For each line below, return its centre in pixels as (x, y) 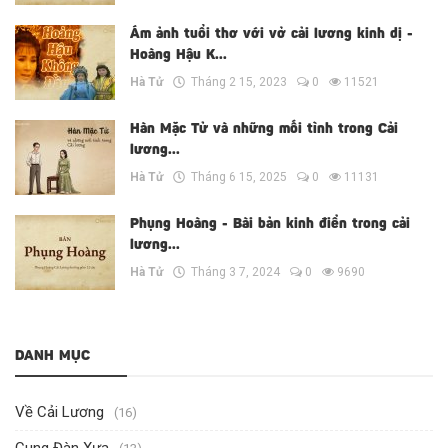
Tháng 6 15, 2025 (236, 177)
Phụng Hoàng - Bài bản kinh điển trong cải (270, 225)
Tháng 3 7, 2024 (232, 272)
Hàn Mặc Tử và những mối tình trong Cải (264, 130)
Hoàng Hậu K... (178, 56)
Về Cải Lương (59, 412)
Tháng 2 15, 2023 (236, 82)
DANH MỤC (52, 357)
